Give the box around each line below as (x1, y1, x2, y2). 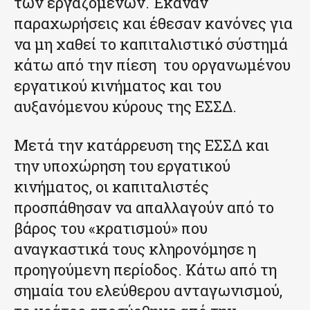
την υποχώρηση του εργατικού (14, 155, 230, 176)
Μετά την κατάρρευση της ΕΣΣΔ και (14, 134, 269, 155)
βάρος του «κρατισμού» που (14, 217, 208, 238)
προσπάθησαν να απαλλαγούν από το (14, 197, 274, 217)
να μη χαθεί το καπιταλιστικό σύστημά (14, 33, 288, 54)
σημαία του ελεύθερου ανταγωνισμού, (14, 280, 282, 300)
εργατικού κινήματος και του (14, 75, 221, 95)
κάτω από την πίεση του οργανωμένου (14, 54, 291, 75)
